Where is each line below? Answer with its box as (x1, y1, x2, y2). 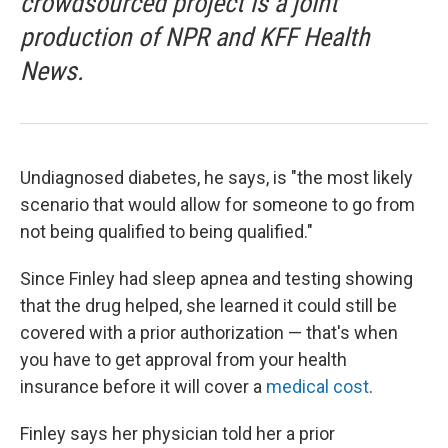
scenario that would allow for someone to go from (20, 194, 415, 216)
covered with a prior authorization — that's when (20, 322, 398, 344)
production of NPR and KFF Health (20, 22, 370, 53)
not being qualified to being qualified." (20, 221, 313, 243)
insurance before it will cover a (20, 376, 266, 398)
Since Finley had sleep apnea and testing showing (20, 268, 413, 290)
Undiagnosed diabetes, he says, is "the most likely (20, 167, 413, 189)
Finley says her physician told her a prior (20, 423, 335, 445)
